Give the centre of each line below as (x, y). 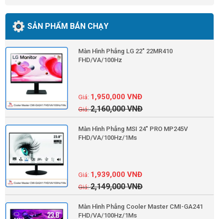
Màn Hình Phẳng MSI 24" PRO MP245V (133, 129)
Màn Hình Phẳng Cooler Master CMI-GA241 (141, 206)
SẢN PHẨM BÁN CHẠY (68, 26)
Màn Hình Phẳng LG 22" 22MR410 (126, 51)
